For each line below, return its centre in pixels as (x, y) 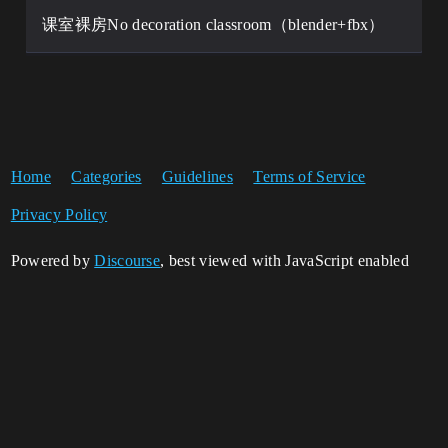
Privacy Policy (59, 214)
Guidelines (197, 176)
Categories (106, 176)
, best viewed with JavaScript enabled (284, 260)
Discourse (127, 260)
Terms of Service (309, 176)
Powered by (52, 260)
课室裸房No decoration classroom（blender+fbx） (213, 24)
